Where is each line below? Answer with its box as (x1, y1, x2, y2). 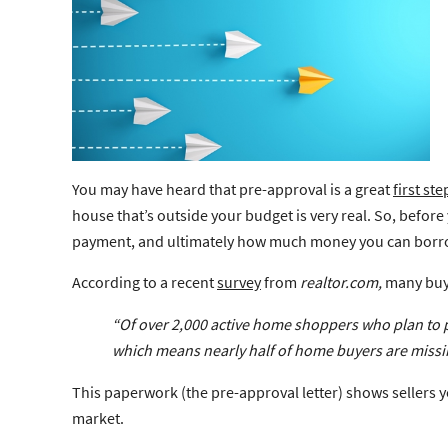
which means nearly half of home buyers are (112, 339, 410, 360)
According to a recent (72, 271, 217, 292)
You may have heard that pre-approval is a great (72, 178, 393, 199)
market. (72, 407, 124, 428)
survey (217, 271, 261, 292)
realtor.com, (300, 271, 382, 292)
